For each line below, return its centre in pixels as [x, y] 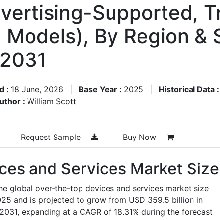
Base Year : [101, 89]
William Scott [52, 101]
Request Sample [52, 137]
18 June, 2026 [37, 89]
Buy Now [141, 137]
